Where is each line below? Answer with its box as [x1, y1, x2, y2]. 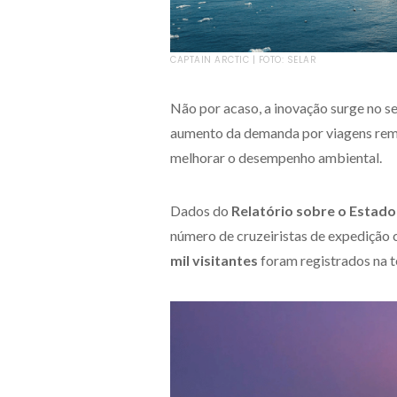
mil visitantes [170, 251, 258, 269]
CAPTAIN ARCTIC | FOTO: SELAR [170, 52, 316, 66]
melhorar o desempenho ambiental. [170, 148, 382, 166]
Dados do [170, 201, 231, 219]
